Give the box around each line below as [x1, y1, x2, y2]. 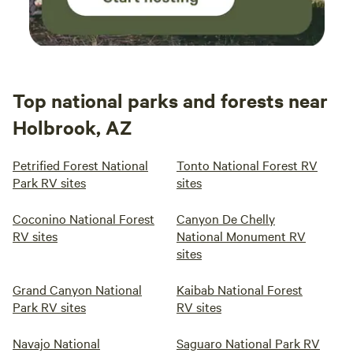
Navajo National [13, 334, 100, 351]
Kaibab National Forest [176, 281, 303, 298]
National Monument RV [176, 227, 306, 244]
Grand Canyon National [13, 281, 142, 298]
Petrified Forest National [13, 156, 148, 173]
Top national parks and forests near [13, 87, 328, 113]
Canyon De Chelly [176, 210, 275, 227]
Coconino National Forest [13, 210, 154, 227]
